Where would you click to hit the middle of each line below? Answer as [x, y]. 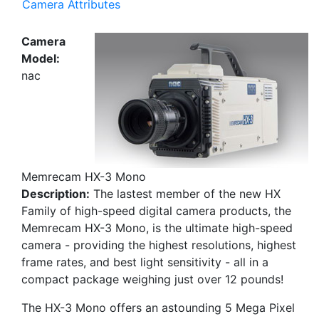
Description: [56, 194]
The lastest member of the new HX [185, 194]
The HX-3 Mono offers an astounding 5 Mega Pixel [158, 308]
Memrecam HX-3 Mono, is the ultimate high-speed [157, 228]
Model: [41, 59]
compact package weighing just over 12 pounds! [152, 279]
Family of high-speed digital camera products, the [156, 211]
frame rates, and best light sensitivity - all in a [145, 262]
